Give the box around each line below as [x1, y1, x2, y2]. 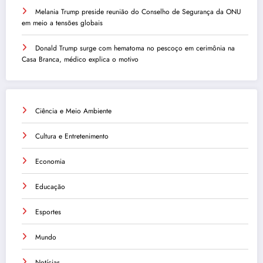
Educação [35, 181, 65, 193]
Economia [35, 156, 65, 167]
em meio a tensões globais [22, 17, 103, 28]
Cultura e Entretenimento [35, 131, 109, 142]
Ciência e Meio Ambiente [35, 106, 112, 117]
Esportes [35, 207, 61, 218]
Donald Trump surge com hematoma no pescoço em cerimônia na [35, 42, 235, 53]
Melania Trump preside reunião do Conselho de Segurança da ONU [35, 6, 241, 17]
